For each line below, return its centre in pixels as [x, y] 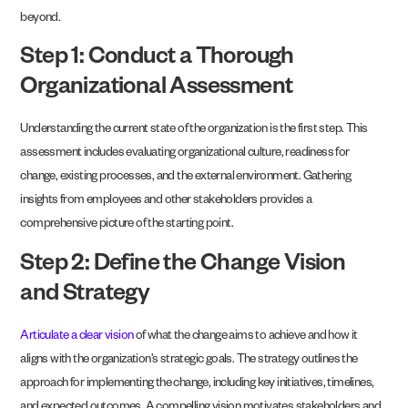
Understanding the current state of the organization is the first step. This [194, 131]
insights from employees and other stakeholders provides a [166, 202]
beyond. [41, 19]
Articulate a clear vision [77, 337]
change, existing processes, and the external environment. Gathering [186, 178]
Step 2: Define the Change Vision [183, 265]
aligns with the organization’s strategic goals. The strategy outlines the [189, 361]
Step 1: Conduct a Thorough [157, 60]
